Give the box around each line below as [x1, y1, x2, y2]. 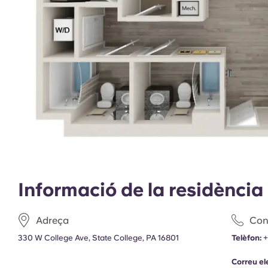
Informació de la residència [18, 179, 263, 200]
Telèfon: [232, 233, 262, 242]
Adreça [36, 214, 69, 226]
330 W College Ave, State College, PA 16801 [18, 233, 179, 242]
